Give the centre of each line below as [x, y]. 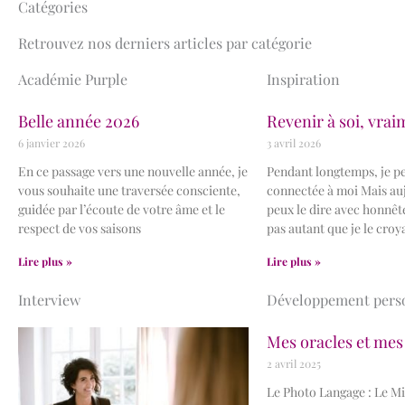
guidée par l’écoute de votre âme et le [122, 209]
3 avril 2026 [294, 142]
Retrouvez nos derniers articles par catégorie [165, 42]
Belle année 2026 [79, 121]
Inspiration [303, 79]
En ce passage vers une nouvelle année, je [133, 171]
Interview [49, 299]
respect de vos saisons [80, 228]
